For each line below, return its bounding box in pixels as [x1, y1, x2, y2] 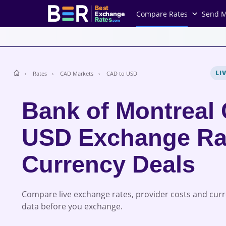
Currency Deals [21, 151, 195, 178]
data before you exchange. [21, 200, 123, 212]
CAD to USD [106, 69, 137, 77]
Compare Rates [136, 9, 188, 19]
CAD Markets [60, 69, 93, 77]
